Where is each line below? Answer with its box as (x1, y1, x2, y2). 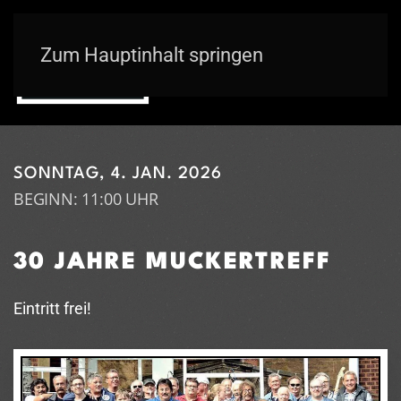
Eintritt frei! (13, 299, 91, 318)
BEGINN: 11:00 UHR (13, 188, 158, 209)
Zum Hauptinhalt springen (40, 44, 263, 66)
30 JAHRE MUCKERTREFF (13, 251, 331, 274)
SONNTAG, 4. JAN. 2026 (13, 166, 222, 182)
